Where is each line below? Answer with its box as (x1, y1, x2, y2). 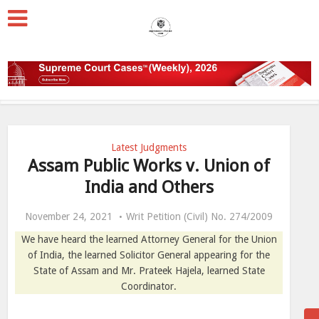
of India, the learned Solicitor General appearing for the (28, 249, 270, 261)
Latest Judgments (111, 142, 187, 153)
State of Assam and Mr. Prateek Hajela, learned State (33, 265, 265, 276)
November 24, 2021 (25, 211, 113, 222)
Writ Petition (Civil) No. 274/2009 (126, 211, 273, 222)
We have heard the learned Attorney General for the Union (21, 234, 277, 245)
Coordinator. (121, 281, 177, 292)
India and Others (84, 177, 214, 197)
